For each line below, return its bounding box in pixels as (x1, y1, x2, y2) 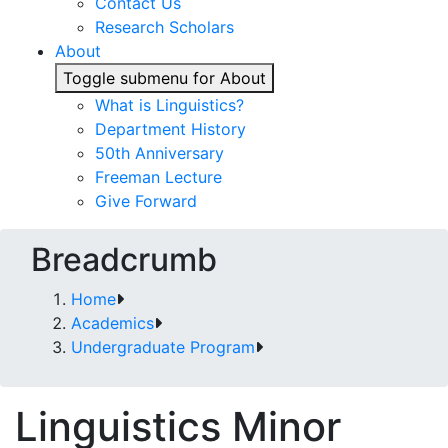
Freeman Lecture (95, 167, 222, 187)
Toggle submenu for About (63, 68, 266, 88)
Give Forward (95, 191, 197, 211)
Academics (71, 313, 154, 333)
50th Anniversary (95, 143, 224, 163)
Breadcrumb (31, 240, 217, 279)
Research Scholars (95, 17, 234, 37)
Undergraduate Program (71, 337, 255, 357)
